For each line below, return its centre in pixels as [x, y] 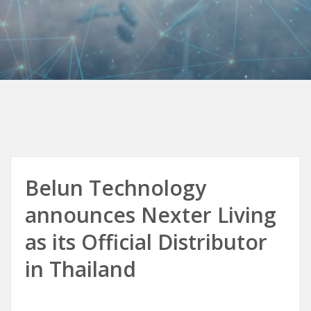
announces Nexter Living [151, 215]
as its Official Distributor [146, 242]
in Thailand [86, 269]
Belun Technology [116, 188]
